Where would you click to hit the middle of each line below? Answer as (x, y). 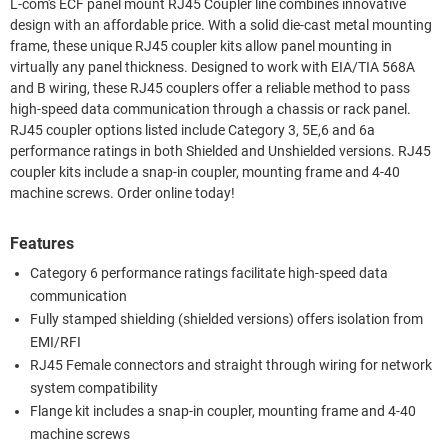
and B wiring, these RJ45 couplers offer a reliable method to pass (210, 88)
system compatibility (94, 388)
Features (42, 243)
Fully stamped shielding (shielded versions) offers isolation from (226, 319)
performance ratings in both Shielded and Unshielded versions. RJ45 (220, 151)
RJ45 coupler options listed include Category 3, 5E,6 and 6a (192, 130)
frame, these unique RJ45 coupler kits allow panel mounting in (201, 46)
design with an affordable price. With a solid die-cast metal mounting (221, 25)
